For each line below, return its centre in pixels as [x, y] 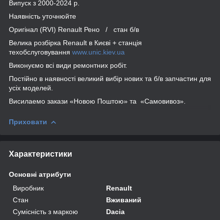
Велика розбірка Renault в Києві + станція [75, 42]
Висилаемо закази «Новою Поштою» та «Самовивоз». [98, 101]
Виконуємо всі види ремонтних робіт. [68, 65]
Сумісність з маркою [45, 211]
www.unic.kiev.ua [98, 52]
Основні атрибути [40, 174]
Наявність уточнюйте [42, 16]
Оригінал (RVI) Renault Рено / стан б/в [74, 29]
